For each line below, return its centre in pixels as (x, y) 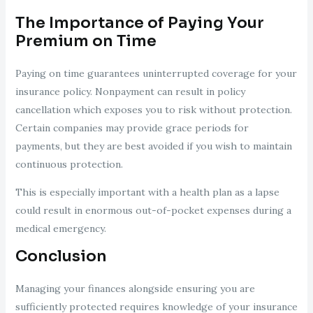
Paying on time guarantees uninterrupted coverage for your (156, 74)
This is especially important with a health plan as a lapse (147, 192)
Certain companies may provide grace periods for (132, 128)
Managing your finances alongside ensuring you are (135, 289)
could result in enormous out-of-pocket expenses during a (153, 211)
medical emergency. (60, 229)
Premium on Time (86, 41)
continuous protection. (69, 165)
